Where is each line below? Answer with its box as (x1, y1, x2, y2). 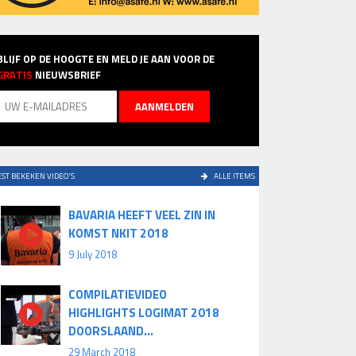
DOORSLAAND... (68, 322, 153, 341)
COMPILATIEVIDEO (68, 285, 167, 304)
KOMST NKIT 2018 (68, 224, 168, 243)
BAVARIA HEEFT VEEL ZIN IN (68, 206, 215, 225)
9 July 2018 (68, 246, 117, 263)
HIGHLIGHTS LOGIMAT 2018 (68, 304, 219, 323)
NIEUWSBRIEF (33, 67, 101, 83)
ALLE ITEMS (212, 170, 255, 183)
